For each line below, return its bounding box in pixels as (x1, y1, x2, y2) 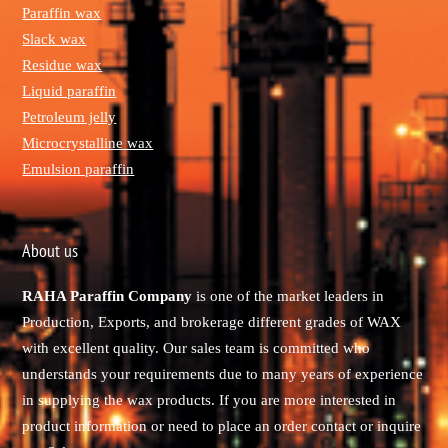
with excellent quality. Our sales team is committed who (22, 340, 371, 357)
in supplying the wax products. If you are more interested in (22, 392, 397, 409)
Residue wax (22, 57, 103, 74)
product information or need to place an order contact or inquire (22, 418, 422, 435)
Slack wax (22, 31, 87, 48)
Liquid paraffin (22, 83, 117, 100)
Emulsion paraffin (22, 161, 135, 178)
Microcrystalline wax (22, 135, 154, 152)
